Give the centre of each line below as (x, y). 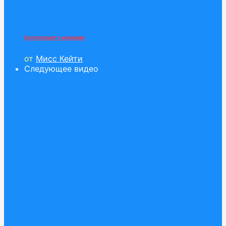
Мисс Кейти (59, 59)
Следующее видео (61, 69)
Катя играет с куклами (54, 38)
